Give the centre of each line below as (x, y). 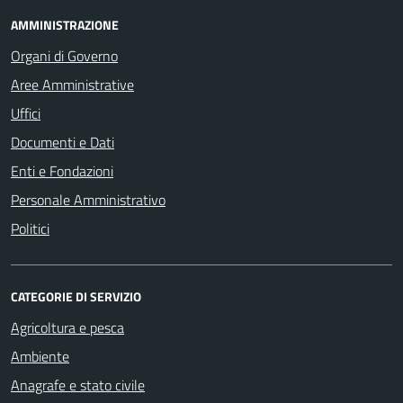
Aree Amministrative (72, 85)
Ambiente (40, 356)
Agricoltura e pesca (67, 327)
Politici (30, 228)
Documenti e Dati (63, 142)
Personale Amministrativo (88, 200)
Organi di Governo (64, 56)
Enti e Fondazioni (62, 171)
